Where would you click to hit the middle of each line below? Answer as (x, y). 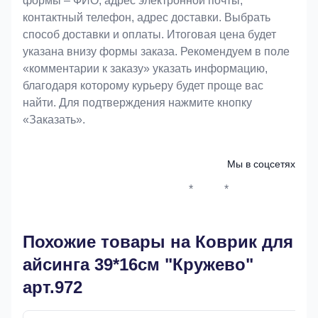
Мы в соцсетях (261, 164)
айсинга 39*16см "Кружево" (138, 264)
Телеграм (267, 197)
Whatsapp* (199, 197)
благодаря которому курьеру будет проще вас (143, 86)
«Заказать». (54, 120)
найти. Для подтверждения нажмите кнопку (137, 103)
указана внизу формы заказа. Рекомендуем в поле (156, 51)
